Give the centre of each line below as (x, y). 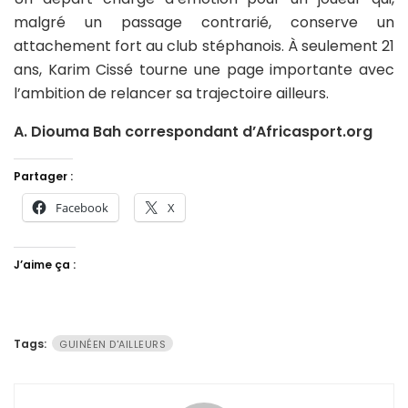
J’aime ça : (45, 265)
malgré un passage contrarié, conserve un (204, 23)
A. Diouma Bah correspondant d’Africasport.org (193, 132)
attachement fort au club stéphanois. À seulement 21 (204, 46)
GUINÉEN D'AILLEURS (112, 345)
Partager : (43, 177)
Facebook (82, 208)
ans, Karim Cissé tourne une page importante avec (204, 70)
